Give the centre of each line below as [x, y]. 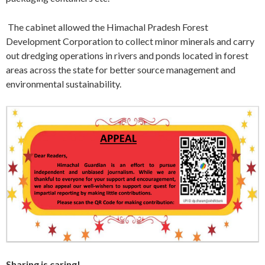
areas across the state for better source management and [121, 70]
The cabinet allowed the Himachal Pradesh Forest [107, 27]
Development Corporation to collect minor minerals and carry [130, 41]
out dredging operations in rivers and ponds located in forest [127, 55]
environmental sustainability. [64, 84]
